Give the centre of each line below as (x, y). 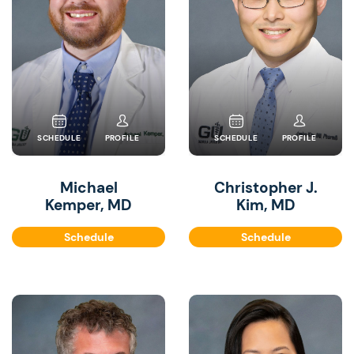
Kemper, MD (88, 205)
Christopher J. (265, 188)
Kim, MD (265, 205)
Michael (88, 188)
